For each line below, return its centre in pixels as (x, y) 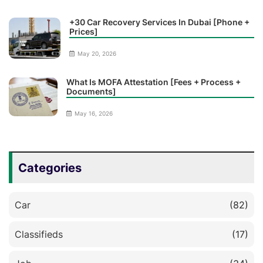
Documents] (92, 91)
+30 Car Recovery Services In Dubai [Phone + (159, 22)
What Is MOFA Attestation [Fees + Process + (154, 82)
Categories (50, 168)
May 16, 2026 (94, 113)
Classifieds (39, 234)
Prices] (83, 31)
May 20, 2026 (97, 53)
